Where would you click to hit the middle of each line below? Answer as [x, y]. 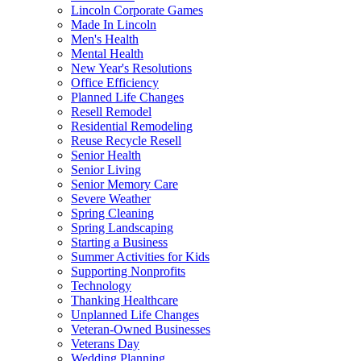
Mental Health [107, 53]
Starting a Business [119, 242]
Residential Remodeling [132, 126]
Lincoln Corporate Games [137, 10]
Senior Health [106, 155]
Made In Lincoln [114, 24]
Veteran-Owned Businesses [141, 329]
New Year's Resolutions [131, 68]
